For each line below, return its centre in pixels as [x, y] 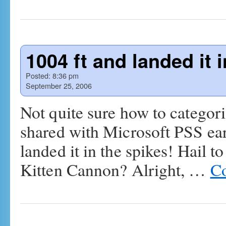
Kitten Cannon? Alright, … [115, 169]
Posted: [38, 75]
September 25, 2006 [59, 86]
